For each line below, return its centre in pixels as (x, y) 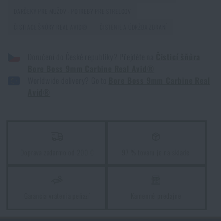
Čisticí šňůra (178, 57)
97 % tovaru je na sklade (156, 152)
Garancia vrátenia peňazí (57, 196)
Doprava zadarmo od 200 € (57, 152)
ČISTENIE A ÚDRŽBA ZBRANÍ (134, 27)
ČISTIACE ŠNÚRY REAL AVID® (51, 27)
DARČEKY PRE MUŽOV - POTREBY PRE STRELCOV (73, 11)
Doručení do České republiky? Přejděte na (92, 57)
